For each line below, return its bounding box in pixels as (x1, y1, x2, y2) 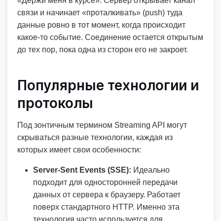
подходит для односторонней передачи (33, 178, 178, 186)
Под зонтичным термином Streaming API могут (17, 121, 187, 129)
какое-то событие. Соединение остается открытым (17, 33, 203, 41)
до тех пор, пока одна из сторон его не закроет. (17, 45, 188, 54)
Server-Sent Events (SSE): (33, 166, 131, 174)
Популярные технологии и (17, 77, 199, 94)
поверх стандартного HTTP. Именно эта (33, 203, 180, 211)
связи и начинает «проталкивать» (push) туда (17, 8, 183, 17)
